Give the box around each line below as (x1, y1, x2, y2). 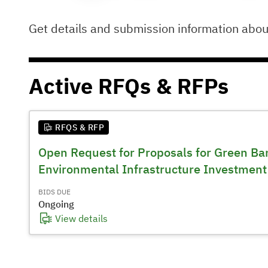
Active (29, 72, 98, 100)
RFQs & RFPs (98, 72, 229, 100)
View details (55, 212, 108, 224)
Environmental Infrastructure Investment (38, 161, 267, 177)
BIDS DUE (38, 187, 71, 196)
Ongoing (38, 198, 74, 210)
